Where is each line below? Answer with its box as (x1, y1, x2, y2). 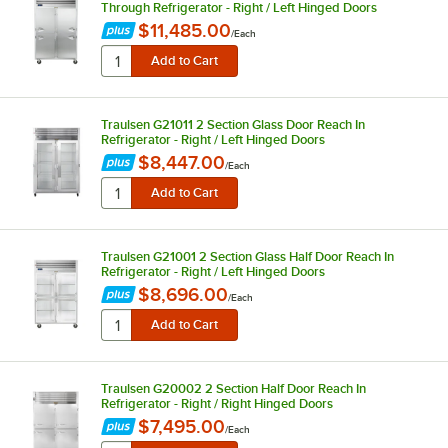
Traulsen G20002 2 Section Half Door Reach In (100, 380, 366, 396)
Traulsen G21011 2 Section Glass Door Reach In (100, 116, 365, 132)
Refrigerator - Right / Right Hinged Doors (100, 395, 333, 411)
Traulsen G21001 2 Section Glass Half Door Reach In (100, 248, 394, 264)
